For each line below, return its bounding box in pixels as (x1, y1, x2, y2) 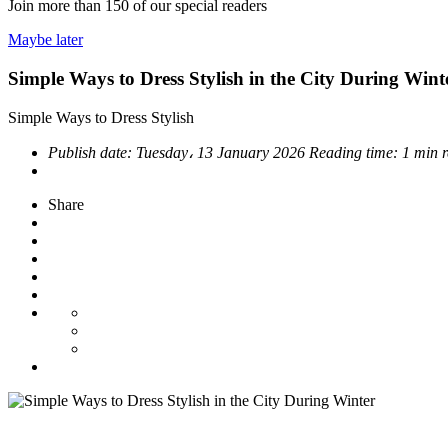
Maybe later (8, 31, 83, 49)
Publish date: (48, 143, 136, 161)
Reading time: (309, 143, 402, 161)
